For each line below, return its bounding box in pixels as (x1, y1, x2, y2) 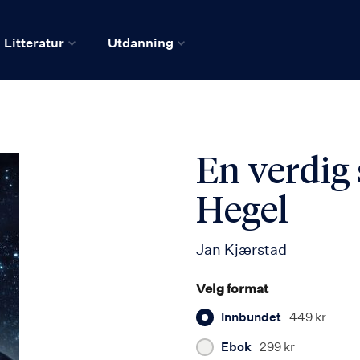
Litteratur (4, 34, 64, 51)
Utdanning (108, 34, 174, 51)
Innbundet (221, 309, 281, 325)
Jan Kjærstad (196, 240, 287, 258)
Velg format (196, 280, 268, 297)
